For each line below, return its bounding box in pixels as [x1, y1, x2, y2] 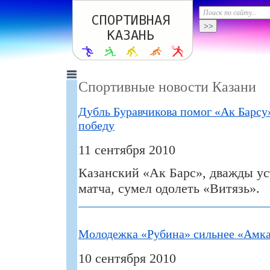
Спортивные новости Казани [78, 79, 256, 95]
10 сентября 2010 [78, 251, 176, 266]
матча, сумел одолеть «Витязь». [78, 181, 260, 196]
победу [78, 119, 115, 133]
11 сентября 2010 [78, 142, 175, 158]
